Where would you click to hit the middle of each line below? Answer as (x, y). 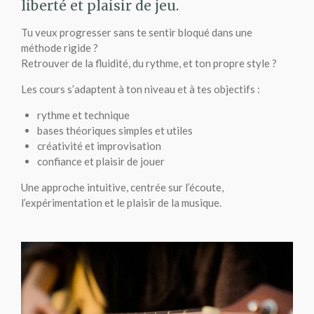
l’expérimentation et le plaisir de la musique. (121, 203)
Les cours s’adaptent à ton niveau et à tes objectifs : (141, 89)
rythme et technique (83, 115)
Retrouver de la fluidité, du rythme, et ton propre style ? (149, 63)
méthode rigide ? (60, 48)
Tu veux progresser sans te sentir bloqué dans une (137, 33)
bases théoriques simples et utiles (115, 131)
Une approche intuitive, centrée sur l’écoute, (122, 187)
